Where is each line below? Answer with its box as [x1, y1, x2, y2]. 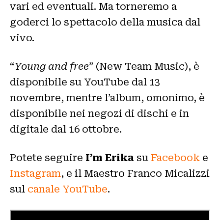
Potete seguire [10, 152, 85, 164]
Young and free [15, 60, 89, 73]
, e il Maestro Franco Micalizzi [61, 167, 210, 180]
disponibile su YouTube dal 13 [10, 76, 160, 88]
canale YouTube [27, 183, 108, 195]
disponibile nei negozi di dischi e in [10, 108, 189, 120]
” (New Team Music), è [89, 60, 199, 73]
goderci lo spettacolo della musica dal [10, 16, 200, 28]
